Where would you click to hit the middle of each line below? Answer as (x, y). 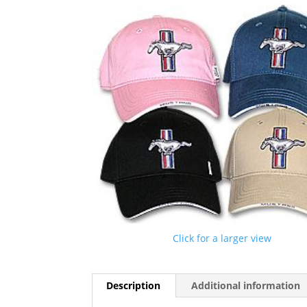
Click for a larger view (222, 238)
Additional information (246, 286)
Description (134, 286)
